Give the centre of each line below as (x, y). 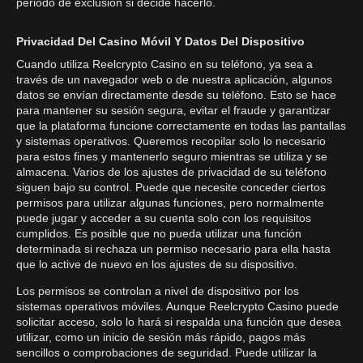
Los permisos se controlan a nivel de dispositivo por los (158, 291)
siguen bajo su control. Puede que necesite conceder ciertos (171, 187)
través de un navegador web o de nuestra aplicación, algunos (174, 79)
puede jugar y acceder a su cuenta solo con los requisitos (164, 218)
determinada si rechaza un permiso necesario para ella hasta (173, 249)
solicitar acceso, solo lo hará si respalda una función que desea (179, 322)
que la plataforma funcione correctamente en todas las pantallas (181, 126)
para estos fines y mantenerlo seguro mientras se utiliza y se (172, 156)
